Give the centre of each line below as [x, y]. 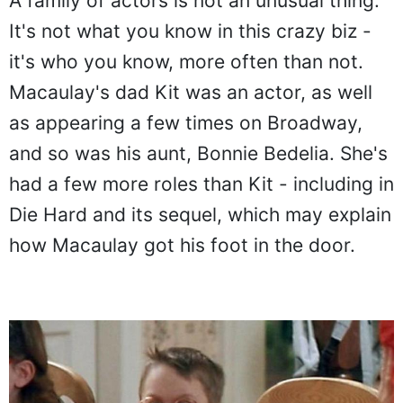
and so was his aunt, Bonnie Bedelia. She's [198, 153]
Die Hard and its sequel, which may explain [200, 214]
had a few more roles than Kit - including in [201, 184]
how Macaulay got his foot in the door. [182, 245]
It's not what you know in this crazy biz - [190, 31]
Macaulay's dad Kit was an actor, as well [191, 92]
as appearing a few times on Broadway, [186, 122]
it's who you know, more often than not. [186, 61]
